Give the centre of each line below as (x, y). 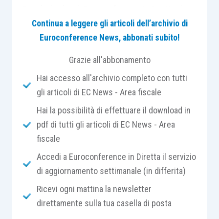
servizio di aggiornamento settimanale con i (99, 23)
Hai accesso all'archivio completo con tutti (112, 78)
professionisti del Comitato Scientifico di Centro (107, 37)
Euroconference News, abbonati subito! (109, 38)
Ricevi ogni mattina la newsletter (94, 189)
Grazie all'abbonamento (109, 60)
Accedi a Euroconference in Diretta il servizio (116, 157)
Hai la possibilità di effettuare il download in (113, 110)
